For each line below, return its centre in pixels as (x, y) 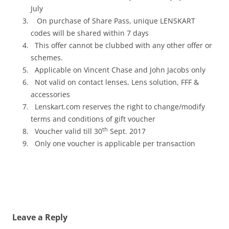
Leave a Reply (40, 217)
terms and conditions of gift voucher (93, 119)
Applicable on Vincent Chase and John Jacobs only (118, 70)
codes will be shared (67, 33)
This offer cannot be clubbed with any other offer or (121, 45)
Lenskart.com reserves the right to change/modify (118, 107)
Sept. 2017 (127, 131)
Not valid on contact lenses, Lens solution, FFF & (115, 82)
